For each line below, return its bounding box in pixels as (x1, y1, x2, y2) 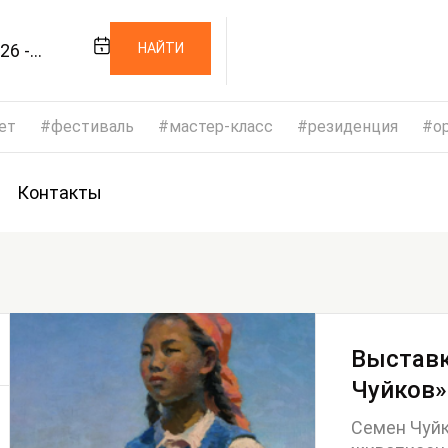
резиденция (308, 117, 398, 136)
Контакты (17, 182, 102, 203)
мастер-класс (169, 117, 273, 136)
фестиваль (51, 117, 134, 136)
